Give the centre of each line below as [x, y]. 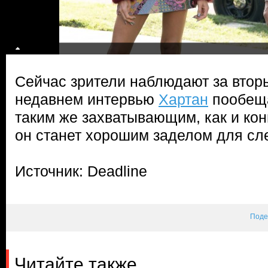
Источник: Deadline [81, 171]
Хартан [183, 99]
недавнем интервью [87, 99]
